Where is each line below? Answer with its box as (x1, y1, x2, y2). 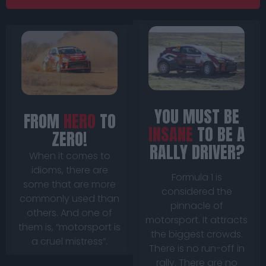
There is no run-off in (148, 242, 245, 256)
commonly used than (20, 192, 119, 206)
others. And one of (27, 206, 112, 220)
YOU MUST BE (154, 104, 239, 129)
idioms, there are (31, 163, 108, 178)
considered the (161, 185, 232, 199)
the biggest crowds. (150, 227, 243, 242)
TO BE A (192, 122, 245, 147)
